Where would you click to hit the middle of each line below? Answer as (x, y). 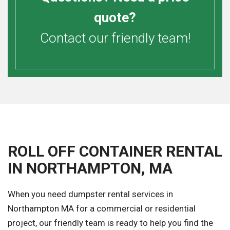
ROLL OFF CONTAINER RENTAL (115, 151)
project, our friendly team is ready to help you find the (110, 223)
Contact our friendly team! (115, 38)
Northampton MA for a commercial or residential (102, 209)
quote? (115, 18)
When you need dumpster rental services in (90, 194)
